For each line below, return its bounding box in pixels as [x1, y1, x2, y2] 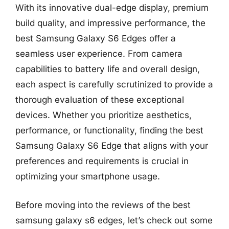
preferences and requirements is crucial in [15, 156, 189, 166]
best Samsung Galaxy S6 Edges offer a [15, 33, 176, 43]
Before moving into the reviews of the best [15, 199, 191, 210]
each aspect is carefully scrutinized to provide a [15, 79, 213, 89]
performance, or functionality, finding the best [15, 125, 203, 135]
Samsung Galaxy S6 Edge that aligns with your [15, 141, 208, 151]
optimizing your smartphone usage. [15, 171, 160, 181]
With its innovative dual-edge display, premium [15, 3, 209, 13]
